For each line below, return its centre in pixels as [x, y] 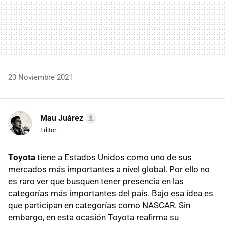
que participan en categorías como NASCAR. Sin [99, 205]
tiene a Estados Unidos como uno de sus [114, 157]
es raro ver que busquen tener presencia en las [96, 181]
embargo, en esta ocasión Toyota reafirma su [93, 217]
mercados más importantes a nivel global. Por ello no [109, 169]
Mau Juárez [62, 118]
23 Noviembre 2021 [40, 77]
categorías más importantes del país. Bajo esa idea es [111, 193]
